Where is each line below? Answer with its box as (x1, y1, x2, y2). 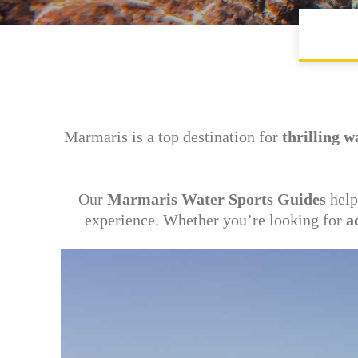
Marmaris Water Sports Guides (106, 190, 326, 208)
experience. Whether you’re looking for (85, 211, 347, 229)
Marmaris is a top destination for (63, 128, 282, 145)
